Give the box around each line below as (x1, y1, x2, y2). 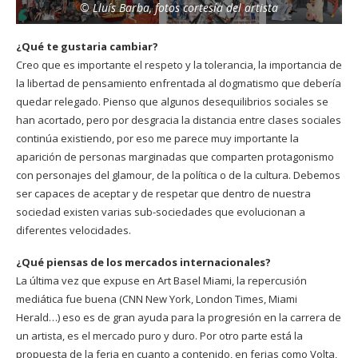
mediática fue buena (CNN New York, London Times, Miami (16, 292, 297, 307)
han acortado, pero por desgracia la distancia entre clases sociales (16, 113, 341, 128)
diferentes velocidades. (16, 223, 131, 238)
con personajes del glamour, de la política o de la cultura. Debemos (16, 168, 340, 183)
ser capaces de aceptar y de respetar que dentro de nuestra (16, 186, 311, 201)
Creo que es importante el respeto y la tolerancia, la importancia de (16, 58, 342, 73)
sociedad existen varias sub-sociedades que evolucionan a (16, 205, 305, 220)
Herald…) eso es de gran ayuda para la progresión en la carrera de (16, 310, 341, 325)
